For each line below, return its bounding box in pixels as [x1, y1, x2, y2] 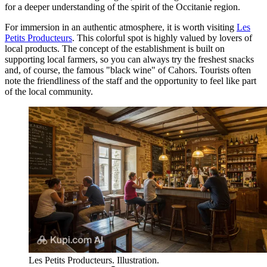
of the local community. [5, 86, 93, 97]
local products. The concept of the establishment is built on [5, 44, 225, 54]
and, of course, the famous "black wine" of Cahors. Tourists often [5, 65, 251, 76]
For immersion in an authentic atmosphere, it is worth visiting [5, 22, 237, 33]
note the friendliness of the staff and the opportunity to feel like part [5, 76, 256, 86]
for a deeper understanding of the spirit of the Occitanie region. [5, 2, 240, 13]
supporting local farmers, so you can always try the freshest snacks [5, 54, 254, 65]
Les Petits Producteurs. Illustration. [29, 254, 159, 265]
